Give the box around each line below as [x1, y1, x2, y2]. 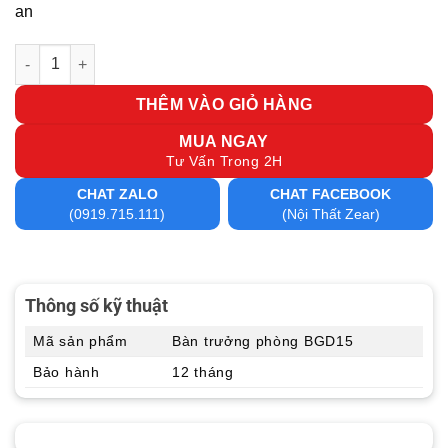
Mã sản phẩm [33, 333, 128, 350]
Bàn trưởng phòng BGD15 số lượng [14, 46, 260, 63]
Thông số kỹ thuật [25, 295, 168, 317]
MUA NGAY [179, 132, 269, 150]
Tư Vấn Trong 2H [165, 152, 283, 169]
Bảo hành [33, 364, 100, 381]
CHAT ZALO [76, 185, 158, 202]
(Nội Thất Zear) [281, 205, 380, 222]
